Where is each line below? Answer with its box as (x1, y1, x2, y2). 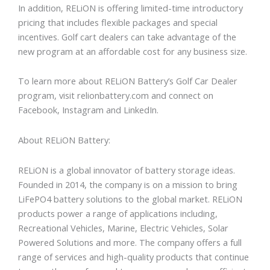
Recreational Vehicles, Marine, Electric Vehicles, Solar (18, 221, 228, 234)
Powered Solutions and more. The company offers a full (18, 236, 242, 248)
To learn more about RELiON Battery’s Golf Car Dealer (18, 75, 237, 87)
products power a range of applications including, (18, 207, 218, 219)
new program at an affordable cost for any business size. (18, 45, 250, 57)
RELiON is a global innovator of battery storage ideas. (18, 163, 235, 176)
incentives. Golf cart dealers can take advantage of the (18, 30, 236, 43)
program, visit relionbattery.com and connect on (18, 89, 213, 102)
